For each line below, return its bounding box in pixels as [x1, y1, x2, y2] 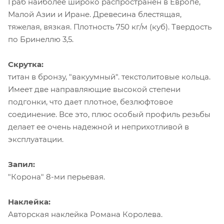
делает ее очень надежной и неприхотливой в [8, 122, 189, 132]
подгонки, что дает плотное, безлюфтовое [8, 97, 173, 107]
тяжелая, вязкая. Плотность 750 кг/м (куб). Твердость [8, 22, 211, 32]
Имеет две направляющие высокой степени [8, 84, 180, 94]
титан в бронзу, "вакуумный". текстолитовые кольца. [8, 72, 210, 82]
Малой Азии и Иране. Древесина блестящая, [8, 9, 181, 19]
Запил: [8, 159, 35, 169]
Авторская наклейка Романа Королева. [8, 209, 162, 219]
